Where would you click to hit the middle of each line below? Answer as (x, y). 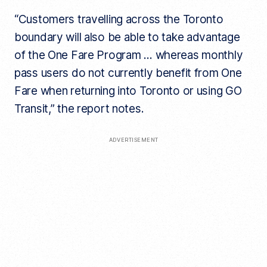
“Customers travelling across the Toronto (119, 20)
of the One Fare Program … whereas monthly (128, 55)
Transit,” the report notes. (79, 109)
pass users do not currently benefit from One (128, 73)
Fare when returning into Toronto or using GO (128, 91)
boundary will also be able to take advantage (127, 38)
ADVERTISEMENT (133, 140)
